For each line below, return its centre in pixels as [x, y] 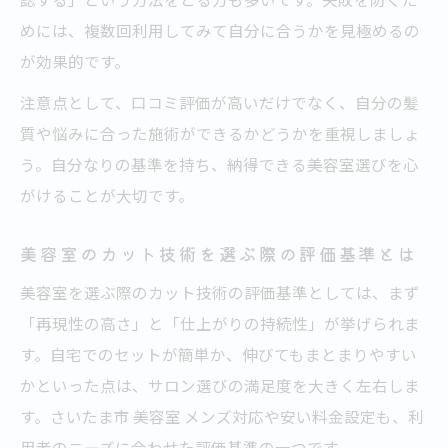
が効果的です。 [75, 61]
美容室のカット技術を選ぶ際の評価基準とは [219, 254]
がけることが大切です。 [107, 195]
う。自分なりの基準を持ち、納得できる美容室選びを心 [219, 164]
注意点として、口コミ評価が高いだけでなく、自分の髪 [219, 102]
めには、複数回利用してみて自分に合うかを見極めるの [220, 30]
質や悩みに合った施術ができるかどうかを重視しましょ [220, 133]
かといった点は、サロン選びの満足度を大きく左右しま [220, 385]
